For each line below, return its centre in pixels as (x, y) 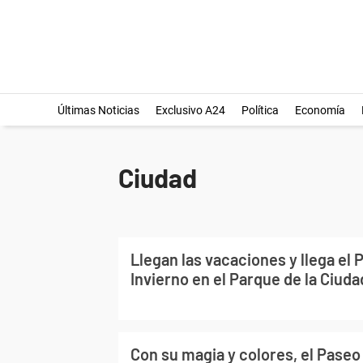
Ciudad (158, 177)
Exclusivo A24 (190, 110)
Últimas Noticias (98, 110)
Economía (320, 110)
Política (260, 110)
